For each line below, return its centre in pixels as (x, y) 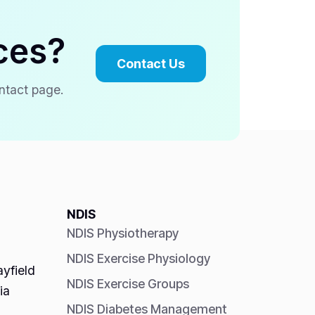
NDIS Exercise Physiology (139, 259)
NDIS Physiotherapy (123, 233)
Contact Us (151, 63)
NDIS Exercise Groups (128, 284)
